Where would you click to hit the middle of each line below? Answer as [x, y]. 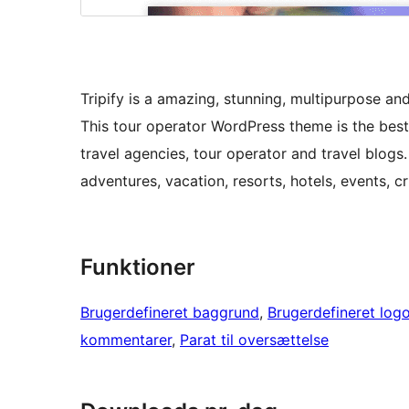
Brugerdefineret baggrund [170, 313]
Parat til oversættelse [254, 340]
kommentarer [126, 340]
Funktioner [138, 267]
